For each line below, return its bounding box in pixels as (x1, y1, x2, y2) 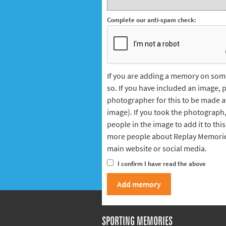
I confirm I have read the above (116, 159, 206, 168)
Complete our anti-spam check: (107, 16, 196, 24)
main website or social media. (107, 143, 207, 153)
